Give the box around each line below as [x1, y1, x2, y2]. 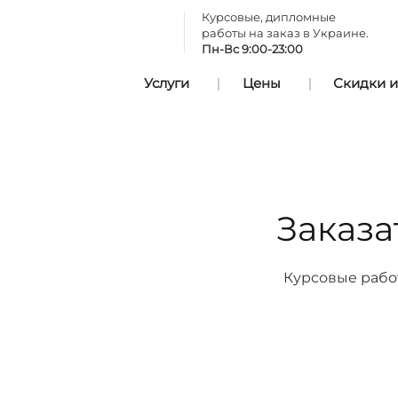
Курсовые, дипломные [202, 10, 336, 24]
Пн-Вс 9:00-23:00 [202, 42, 303, 56]
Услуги [143, 75, 189, 92]
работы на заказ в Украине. [202, 26, 369, 40]
